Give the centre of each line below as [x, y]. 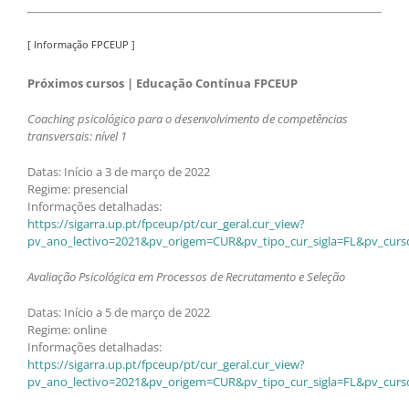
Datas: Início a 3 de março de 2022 [119, 172]
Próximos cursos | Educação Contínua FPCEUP [163, 84]
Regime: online [67, 330]
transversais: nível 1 [77, 136]
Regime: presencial [78, 189]
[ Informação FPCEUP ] [81, 44]
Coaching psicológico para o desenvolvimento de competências [188, 119]
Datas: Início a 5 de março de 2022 [119, 313]
